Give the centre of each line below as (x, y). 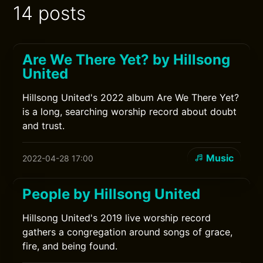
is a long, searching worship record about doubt (130, 112)
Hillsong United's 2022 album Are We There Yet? (131, 97)
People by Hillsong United (112, 194)
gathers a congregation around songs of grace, (128, 232)
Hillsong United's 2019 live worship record (117, 218)
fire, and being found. (70, 246)
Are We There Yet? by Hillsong (127, 60)
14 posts (50, 13)
